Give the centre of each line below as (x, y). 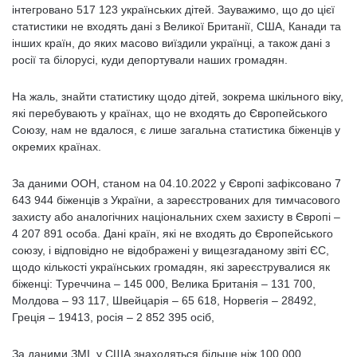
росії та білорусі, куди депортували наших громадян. (151, 60)
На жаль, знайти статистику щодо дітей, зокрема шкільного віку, (178, 96)
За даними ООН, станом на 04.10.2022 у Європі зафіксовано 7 (177, 183)
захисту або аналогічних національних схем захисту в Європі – (176, 217)
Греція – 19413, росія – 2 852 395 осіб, (115, 317)
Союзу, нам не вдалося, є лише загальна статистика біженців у (176, 130)
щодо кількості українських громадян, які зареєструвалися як (171, 267)
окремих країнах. (58, 147)
